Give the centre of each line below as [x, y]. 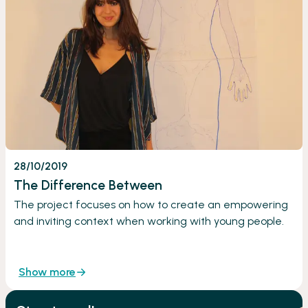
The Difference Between [88, 185]
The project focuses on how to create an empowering [151, 204]
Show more [47, 272]
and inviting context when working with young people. [149, 221]
